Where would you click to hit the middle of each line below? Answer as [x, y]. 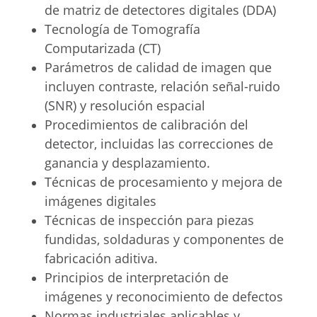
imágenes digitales [100, 201]
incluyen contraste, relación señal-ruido [162, 86]
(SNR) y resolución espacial [125, 105]
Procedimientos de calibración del [146, 124]
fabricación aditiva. [101, 258]
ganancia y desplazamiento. [127, 162]
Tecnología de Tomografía [122, 29]
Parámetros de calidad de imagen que [158, 67]
